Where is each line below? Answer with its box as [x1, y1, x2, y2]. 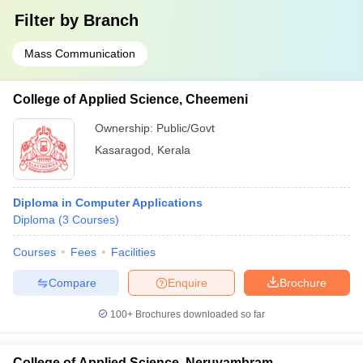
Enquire [168, 275, 207, 289]
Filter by [15, 11, 83, 29]
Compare [48, 275, 96, 289]
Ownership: [95, 122, 156, 135]
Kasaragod [95, 143, 151, 156]
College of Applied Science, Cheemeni [13, 92, 248, 106]
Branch [83, 11, 139, 29]
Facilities [111, 246, 156, 258]
